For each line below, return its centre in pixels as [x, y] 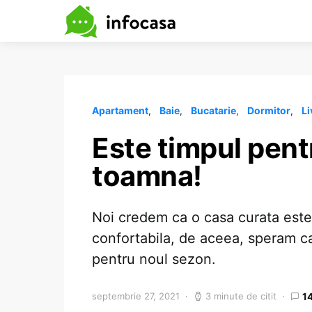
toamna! [147, 176]
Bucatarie [213, 110]
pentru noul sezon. [154, 259]
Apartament [120, 110]
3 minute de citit [241, 296]
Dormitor [269, 110]
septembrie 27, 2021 [136, 296]
